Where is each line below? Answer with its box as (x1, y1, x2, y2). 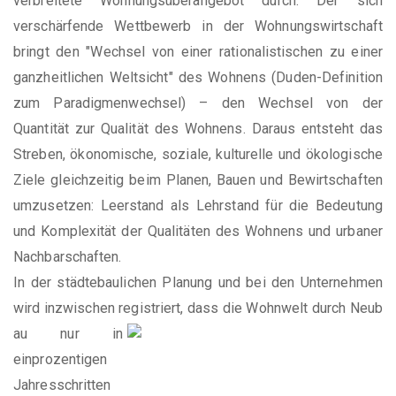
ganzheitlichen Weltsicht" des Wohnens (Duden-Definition (13, 69, 383, 86)
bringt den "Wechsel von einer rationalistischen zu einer (13, 43, 383, 60)
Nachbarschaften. (13, 248, 122, 265)
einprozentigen (13, 351, 108, 368)
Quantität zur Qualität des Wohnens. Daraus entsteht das (13, 120, 383, 137)
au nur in (13, 325, 123, 342)
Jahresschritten (13, 377, 111, 393)
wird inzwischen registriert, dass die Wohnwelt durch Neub (13, 300, 383, 316)
